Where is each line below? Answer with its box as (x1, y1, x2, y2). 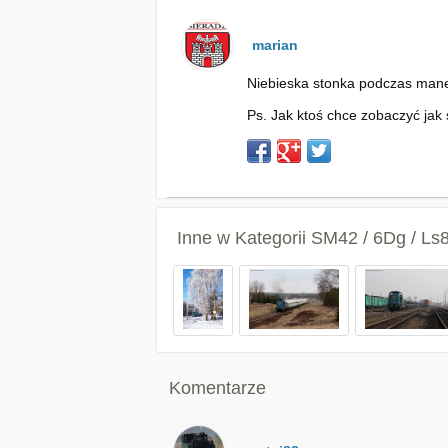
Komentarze (169, 378, 266, 398)
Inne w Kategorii (177, 228, 311, 248)
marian (252, 37, 298, 53)
